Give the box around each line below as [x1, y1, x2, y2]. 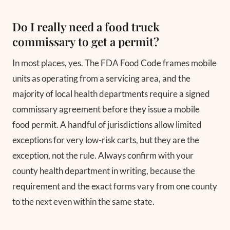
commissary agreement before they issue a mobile [12, 103, 200, 114]
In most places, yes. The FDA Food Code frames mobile [12, 57, 217, 68]
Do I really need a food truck [12, 19, 160, 35]
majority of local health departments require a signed [12, 88, 210, 99]
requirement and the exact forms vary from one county [12, 180, 217, 191]
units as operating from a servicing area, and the [12, 72, 190, 84]
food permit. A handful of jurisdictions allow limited [12, 119, 202, 130]
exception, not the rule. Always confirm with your [12, 149, 194, 161]
